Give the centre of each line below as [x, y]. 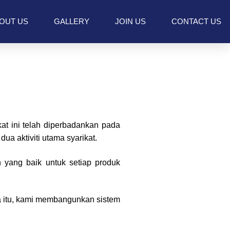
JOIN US [130, 21]
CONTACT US [196, 21]
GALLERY [72, 21]
